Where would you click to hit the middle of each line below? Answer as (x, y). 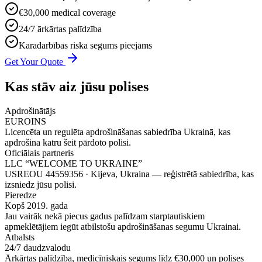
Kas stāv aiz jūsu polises (77, 86)
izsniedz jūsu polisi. (41, 185)
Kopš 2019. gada (36, 206)
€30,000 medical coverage (67, 12)
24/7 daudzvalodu (38, 248)
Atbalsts (20, 237)
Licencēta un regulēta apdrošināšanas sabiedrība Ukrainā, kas (118, 132)
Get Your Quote (34, 61)
